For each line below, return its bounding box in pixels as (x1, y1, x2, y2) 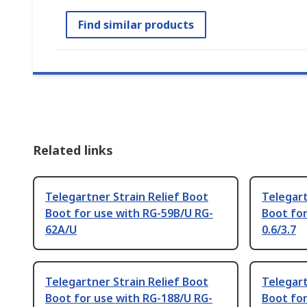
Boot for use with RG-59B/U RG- (45, 206, 213, 221)
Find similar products (78, 17, 194, 33)
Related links (33, 142, 113, 159)
